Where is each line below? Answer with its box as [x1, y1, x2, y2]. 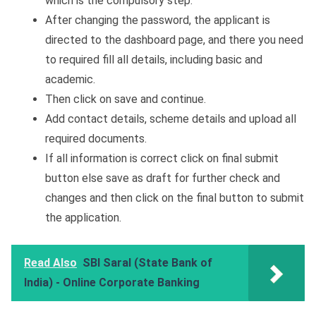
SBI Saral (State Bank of [83, 255, 212, 269]
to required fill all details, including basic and [45, 52, 262, 66]
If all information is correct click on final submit [45, 151, 279, 165]
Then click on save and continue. [45, 92, 206, 106]
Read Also [24, 255, 77, 269]
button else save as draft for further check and [45, 171, 280, 185]
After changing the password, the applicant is [45, 13, 270, 27]
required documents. [45, 131, 150, 145]
